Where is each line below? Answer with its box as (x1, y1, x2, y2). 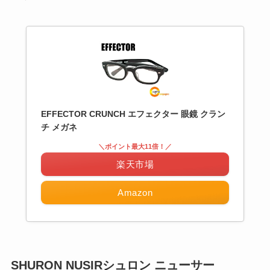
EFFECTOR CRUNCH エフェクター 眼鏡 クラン (40, 109, 225, 119)
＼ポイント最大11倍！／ (98, 143, 172, 151)
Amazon (118, 187, 152, 198)
